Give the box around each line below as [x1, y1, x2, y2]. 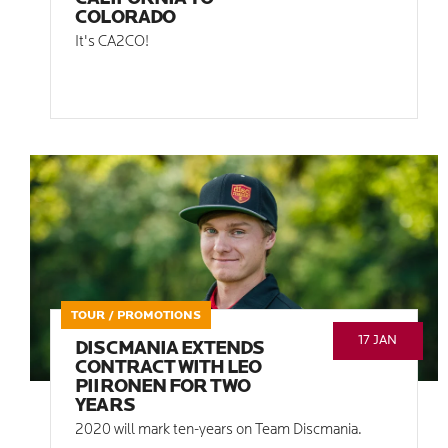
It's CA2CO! [75, 34, 150, 50]
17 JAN [358, 334, 398, 348]
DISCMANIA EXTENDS [75, 340, 265, 360]
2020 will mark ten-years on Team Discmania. [75, 423, 363, 439]
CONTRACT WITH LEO [75, 359, 262, 379]
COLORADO [75, 8, 175, 28]
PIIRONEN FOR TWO [75, 378, 251, 398]
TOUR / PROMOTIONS [71, 310, 202, 323]
